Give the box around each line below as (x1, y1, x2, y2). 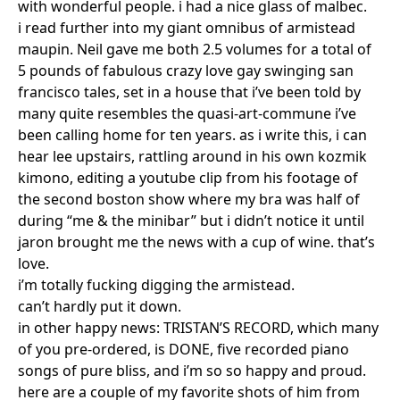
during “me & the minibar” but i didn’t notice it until (18, 211, 364, 231)
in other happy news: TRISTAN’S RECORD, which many (18, 318, 379, 338)
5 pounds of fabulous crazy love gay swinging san (18, 61, 354, 81)
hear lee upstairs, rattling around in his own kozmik (18, 146, 367, 167)
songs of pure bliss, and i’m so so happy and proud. (18, 361, 366, 381)
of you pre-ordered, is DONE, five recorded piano (18, 339, 349, 360)
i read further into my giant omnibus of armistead (18, 18, 355, 38)
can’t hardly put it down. (18, 296, 181, 317)
